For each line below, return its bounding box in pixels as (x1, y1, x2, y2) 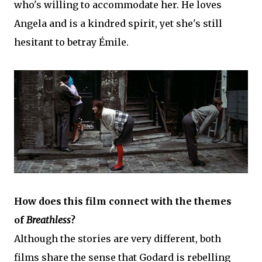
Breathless (26, 213, 71, 226)
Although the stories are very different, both (14, 232, 221, 244)
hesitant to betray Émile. (14, 36, 129, 48)
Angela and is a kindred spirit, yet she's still (14, 17, 222, 29)
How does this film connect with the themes (14, 195, 232, 207)
